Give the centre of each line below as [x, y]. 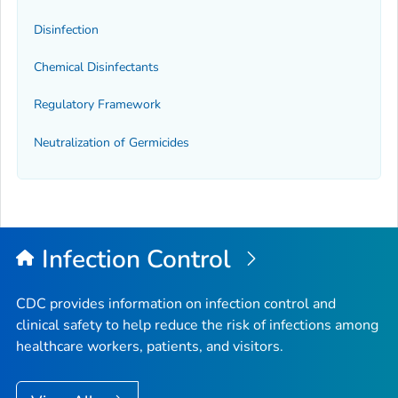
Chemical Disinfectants [96, 68]
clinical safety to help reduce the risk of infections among [197, 326]
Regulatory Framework [97, 105]
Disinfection [66, 29]
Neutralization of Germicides [111, 142]
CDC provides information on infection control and [176, 304]
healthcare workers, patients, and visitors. [150, 347]
